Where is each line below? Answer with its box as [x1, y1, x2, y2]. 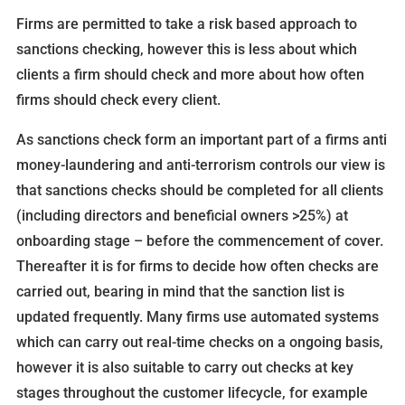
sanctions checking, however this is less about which [15, 41, 357, 59]
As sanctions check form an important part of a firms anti [15, 131, 387, 149]
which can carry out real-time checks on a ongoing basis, [15, 334, 383, 352]
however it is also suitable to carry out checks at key [15, 359, 353, 377]
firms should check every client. [15, 91, 221, 109]
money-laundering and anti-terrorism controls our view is [15, 156, 385, 174]
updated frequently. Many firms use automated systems [15, 308, 379, 326]
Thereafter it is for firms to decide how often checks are [15, 258, 379, 276]
